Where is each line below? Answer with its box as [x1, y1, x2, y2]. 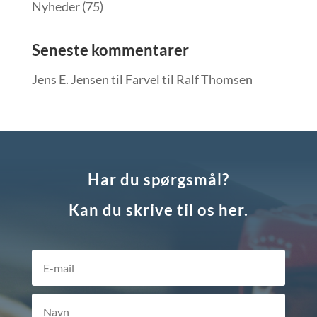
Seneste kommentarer [31, 40, 189, 59]
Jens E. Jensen [31, 71, 109, 87]
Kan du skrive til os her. [68, 200, 248, 220]
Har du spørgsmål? [87, 170, 229, 190]
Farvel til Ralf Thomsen [125, 71, 253, 87]
